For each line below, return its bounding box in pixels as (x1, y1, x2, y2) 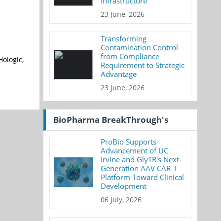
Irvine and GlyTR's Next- (101, 154, 182, 164)
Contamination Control (101, 42, 179, 52)
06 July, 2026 (101, 195, 142, 204)
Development (101, 181, 147, 191)
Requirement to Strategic (101, 60, 185, 70)
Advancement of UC (101, 146, 169, 155)
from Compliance (101, 51, 160, 61)
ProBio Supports (101, 137, 157, 147)
